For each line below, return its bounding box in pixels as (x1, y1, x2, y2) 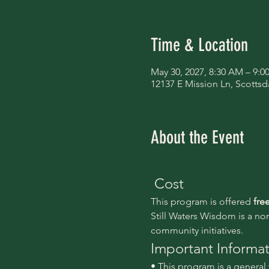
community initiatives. (150, 225, 243, 236)
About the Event (150, 127, 244, 148)
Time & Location (150, 34, 248, 56)
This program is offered (150, 196, 253, 207)
